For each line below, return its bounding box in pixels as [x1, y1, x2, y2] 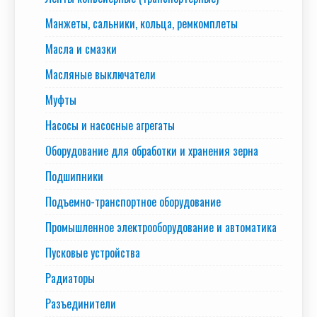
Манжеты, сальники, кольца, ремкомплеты [45, 15, 238, 33]
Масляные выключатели [45, 66, 156, 83]
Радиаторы [45, 270, 95, 287]
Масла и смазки [45, 40, 117, 58]
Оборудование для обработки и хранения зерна [45, 142, 258, 160]
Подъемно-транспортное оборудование [45, 193, 221, 211]
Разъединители [45, 295, 116, 313]
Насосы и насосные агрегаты [45, 117, 175, 134]
